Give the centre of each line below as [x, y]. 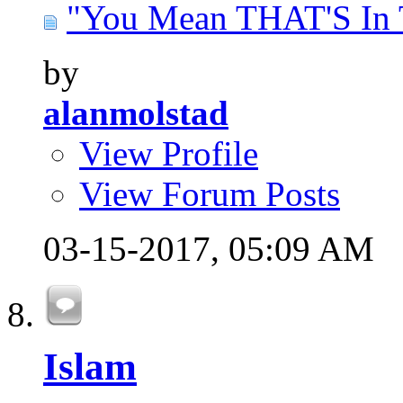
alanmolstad [136, 113]
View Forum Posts [210, 194]
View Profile [169, 154]
